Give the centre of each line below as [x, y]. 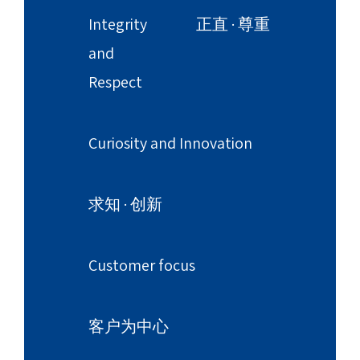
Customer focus [142, 265]
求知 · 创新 [125, 204]
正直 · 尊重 [233, 24]
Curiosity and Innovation [170, 143]
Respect [115, 82]
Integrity [118, 24]
